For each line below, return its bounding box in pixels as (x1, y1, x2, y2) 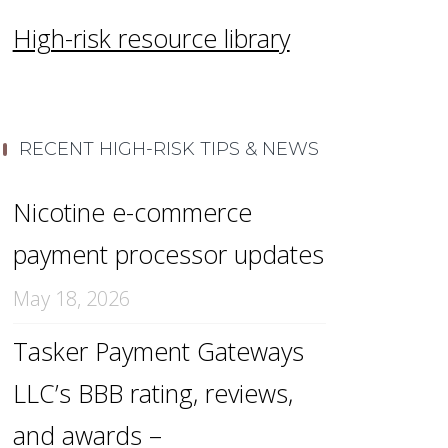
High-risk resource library (12, 21, 290, 55)
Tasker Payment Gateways (12, 334, 304, 368)
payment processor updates (12, 237, 324, 271)
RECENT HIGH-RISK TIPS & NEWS (19, 138, 320, 160)
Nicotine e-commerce (12, 195, 252, 229)
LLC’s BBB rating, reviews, (12, 376, 293, 410)
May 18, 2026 (12, 285, 130, 312)
